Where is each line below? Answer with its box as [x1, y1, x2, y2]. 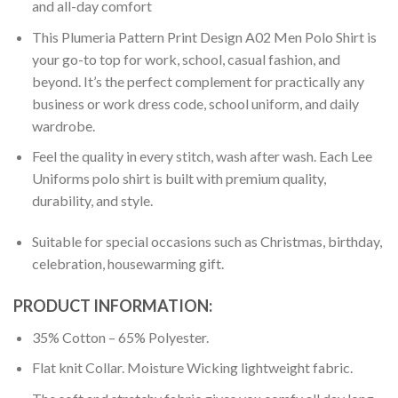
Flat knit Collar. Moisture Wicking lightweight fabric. [31, 359, 353, 377]
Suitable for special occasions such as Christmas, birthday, [31, 233, 382, 251]
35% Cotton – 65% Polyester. [31, 328, 209, 346]
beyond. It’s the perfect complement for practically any [31, 72, 364, 90]
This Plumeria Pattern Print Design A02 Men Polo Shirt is [31, 28, 377, 45]
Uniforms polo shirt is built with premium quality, [31, 170, 326, 187]
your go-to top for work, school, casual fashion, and [31, 50, 340, 68]
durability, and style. [31, 192, 153, 210]
